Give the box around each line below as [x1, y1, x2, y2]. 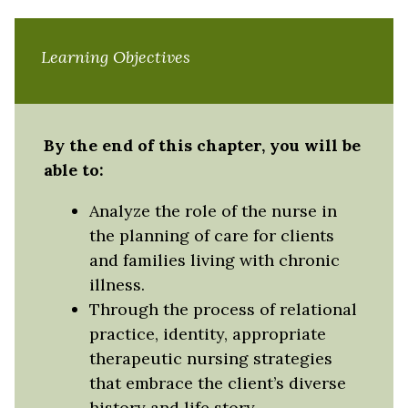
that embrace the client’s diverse [88, 372, 346, 393]
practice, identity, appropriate [88, 322, 326, 344]
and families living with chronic [88, 249, 340, 270]
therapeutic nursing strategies [88, 347, 332, 369]
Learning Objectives [40, 46, 190, 67]
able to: [44, 158, 104, 180]
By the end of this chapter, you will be [44, 134, 361, 156]
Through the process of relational [88, 298, 357, 320]
